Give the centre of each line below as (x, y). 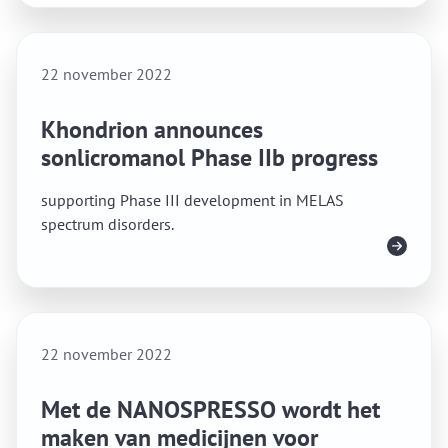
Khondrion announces (152, 129)
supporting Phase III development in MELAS (192, 200)
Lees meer (342, 245)
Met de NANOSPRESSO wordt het (210, 409)
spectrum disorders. (107, 224)
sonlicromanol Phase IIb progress (209, 157)
